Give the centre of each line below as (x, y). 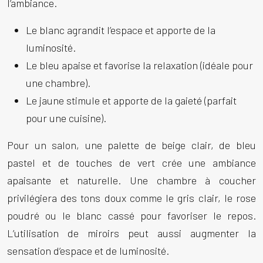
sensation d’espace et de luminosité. (88, 251)
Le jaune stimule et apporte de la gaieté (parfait (131, 100)
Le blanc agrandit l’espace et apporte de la (121, 30)
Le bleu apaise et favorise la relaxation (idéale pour (139, 65)
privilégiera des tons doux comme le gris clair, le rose (131, 198)
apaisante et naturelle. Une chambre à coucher (131, 180)
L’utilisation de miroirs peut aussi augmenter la (131, 233)
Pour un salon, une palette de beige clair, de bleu (131, 145)
